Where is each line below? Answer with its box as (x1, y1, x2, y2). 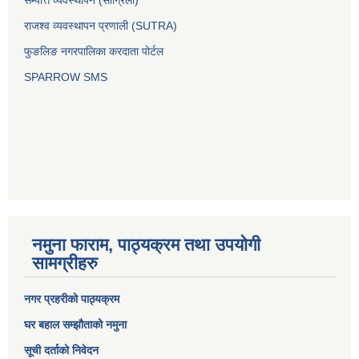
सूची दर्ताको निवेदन (24, 344, 99, 357)
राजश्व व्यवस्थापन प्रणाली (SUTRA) (24, 19, 177, 33)
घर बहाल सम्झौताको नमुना (24, 318, 127, 332)
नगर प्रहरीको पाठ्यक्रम (24, 292, 119, 306)
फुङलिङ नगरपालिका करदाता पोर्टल (24, 45, 167, 58)
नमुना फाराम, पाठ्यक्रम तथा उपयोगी (32, 235, 260, 256)
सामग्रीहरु (32, 253, 98, 274)
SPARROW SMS (24, 71, 111, 84)
